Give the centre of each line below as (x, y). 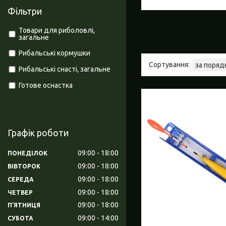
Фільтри (25, 11)
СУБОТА (20, 218)
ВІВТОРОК (24, 166)
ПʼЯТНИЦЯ (24, 205)
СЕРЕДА (21, 179)
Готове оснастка (45, 86)
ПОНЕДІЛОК (27, 153)
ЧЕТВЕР (20, 192)
